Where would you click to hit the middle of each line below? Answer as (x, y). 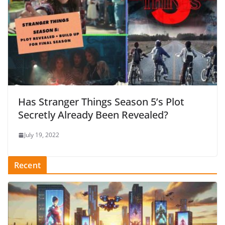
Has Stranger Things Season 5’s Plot (101, 102)
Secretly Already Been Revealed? (93, 115)
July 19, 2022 (42, 135)
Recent (27, 165)
